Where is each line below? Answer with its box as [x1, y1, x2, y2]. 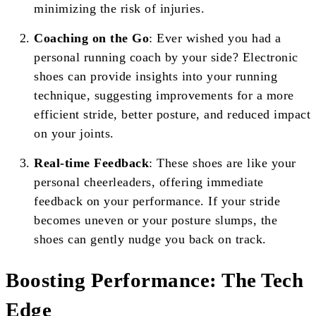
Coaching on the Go [34, 31, 149, 46]
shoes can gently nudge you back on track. [34, 232, 267, 247]
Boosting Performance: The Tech [6, 269, 303, 291]
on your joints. [34, 126, 114, 141]
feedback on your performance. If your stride [34, 194, 280, 209]
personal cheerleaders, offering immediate [34, 175, 264, 190]
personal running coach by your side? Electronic [34, 50, 298, 65]
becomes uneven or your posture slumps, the [34, 213, 277, 228]
